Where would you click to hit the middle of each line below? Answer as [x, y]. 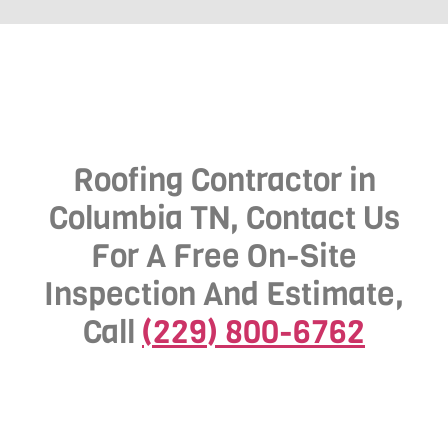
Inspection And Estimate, [224, 294]
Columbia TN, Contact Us [224, 218]
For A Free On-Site [224, 256]
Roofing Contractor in [224, 180]
